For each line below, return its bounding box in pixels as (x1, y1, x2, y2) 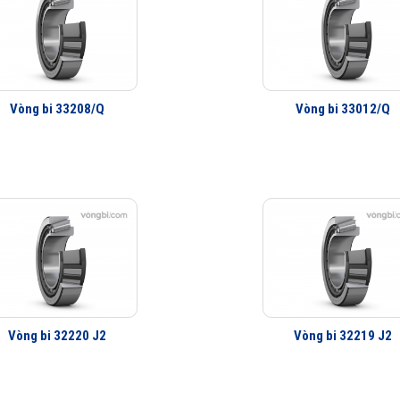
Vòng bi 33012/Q (296, 101, 390, 118)
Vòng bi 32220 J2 (8, 328, 106, 345)
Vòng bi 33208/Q (10, 101, 104, 118)
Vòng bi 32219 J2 (294, 328, 392, 345)
